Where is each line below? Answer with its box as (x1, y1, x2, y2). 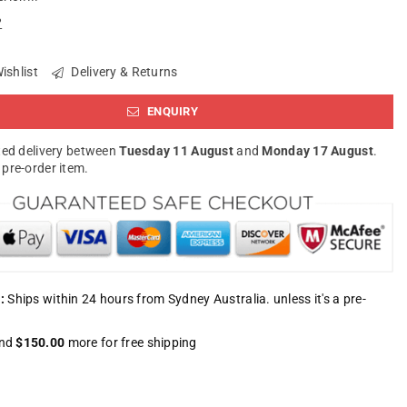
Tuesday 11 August (119, 144, 233, 159)
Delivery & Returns (68, 65, 178, 79)
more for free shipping (65, 334, 197, 350)
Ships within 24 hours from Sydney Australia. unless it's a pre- (5, 291, 366, 306)
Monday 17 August (262, 144, 373, 159)
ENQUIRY (144, 104, 198, 118)
